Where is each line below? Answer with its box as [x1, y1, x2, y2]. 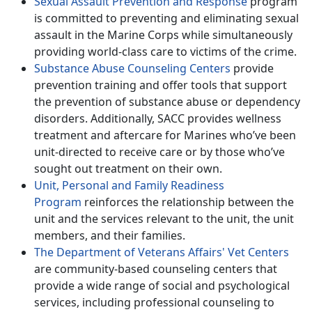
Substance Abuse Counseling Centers [34, 60, 231, 76]
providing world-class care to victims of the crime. [34, 43, 299, 59]
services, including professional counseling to [34, 294, 274, 310]
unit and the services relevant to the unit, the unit [34, 210, 294, 226]
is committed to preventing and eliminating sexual [34, 10, 299, 26]
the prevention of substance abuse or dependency [34, 93, 300, 109]
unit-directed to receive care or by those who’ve [34, 143, 285, 159]
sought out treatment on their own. [34, 160, 222, 176]
